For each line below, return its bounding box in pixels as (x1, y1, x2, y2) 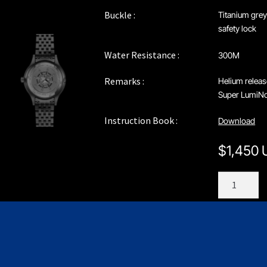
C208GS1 (218, 172, 253, 184)
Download (218, 116, 256, 126)
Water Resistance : (104, 48, 179, 61)
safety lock (218, 23, 257, 34)
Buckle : (104, 9, 135, 21)
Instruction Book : (104, 114, 178, 127)
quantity (218, 187, 253, 199)
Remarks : (104, 75, 144, 88)
